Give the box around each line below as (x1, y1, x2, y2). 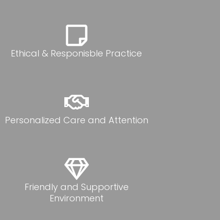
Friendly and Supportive (24, 181, 129, 193)
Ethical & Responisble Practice (11, 47, 142, 60)
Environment (49, 192, 104, 205)
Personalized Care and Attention (4, 114, 148, 127)
